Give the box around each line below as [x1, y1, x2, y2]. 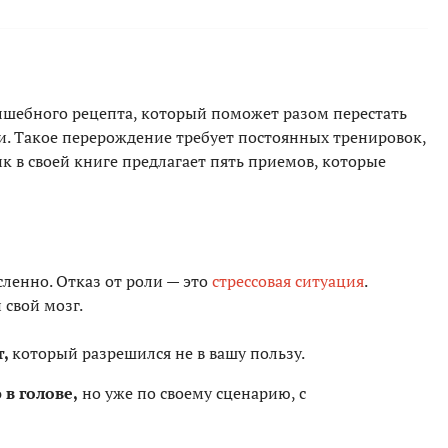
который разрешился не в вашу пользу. [12, 342, 305, 365]
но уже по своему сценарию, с [78, 382, 306, 405]
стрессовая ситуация [212, 270, 364, 293]
